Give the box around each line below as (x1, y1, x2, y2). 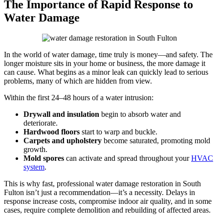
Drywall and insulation (23, 110, 99, 119)
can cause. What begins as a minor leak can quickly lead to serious (4, 68, 208, 77)
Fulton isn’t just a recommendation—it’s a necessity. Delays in (4, 188, 195, 197)
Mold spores (23, 154, 64, 163)
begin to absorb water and (99, 110, 181, 119)
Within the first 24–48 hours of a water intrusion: (4, 93, 153, 102)
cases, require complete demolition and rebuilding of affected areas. (4, 206, 211, 215)
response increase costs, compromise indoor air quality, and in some (4, 197, 212, 206)
